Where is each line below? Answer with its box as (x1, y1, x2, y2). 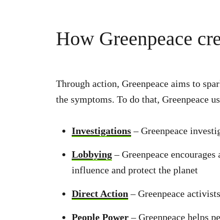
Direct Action (72, 188, 128, 199)
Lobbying (72, 149, 112, 160)
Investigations (72, 125, 131, 136)
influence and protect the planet (72, 165, 198, 175)
